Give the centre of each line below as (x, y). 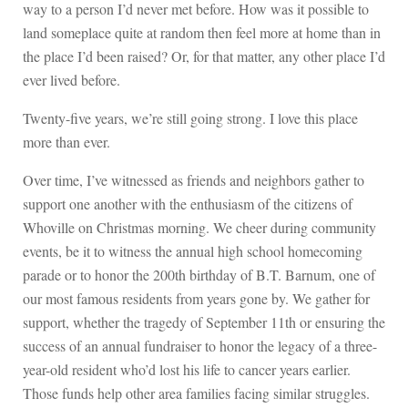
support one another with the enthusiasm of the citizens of (188, 203)
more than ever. (66, 141)
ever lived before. (71, 79)
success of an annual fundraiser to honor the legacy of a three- (200, 345)
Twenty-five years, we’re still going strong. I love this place (190, 117)
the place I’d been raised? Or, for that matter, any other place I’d (204, 56)
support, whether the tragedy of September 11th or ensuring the (204, 321)
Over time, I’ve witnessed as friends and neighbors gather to (194, 179)
